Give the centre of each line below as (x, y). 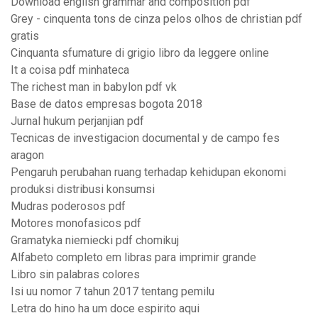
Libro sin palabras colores (75, 275)
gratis (25, 36)
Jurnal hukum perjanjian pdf (77, 121)
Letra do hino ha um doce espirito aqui (105, 309)
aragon (27, 155)
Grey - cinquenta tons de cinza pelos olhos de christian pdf (157, 19)
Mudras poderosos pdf (68, 207)
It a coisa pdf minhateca (70, 70)
